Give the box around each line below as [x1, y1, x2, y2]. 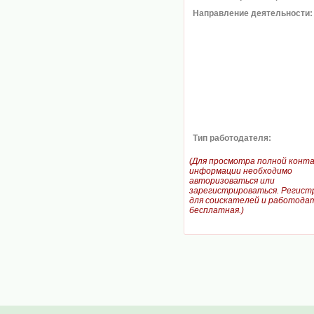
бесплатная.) [189, 205, 244, 215]
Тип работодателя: [193, 133, 271, 143]
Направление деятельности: [193, 8, 313, 18]
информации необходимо [189, 166, 292, 176]
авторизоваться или [189, 176, 275, 186]
